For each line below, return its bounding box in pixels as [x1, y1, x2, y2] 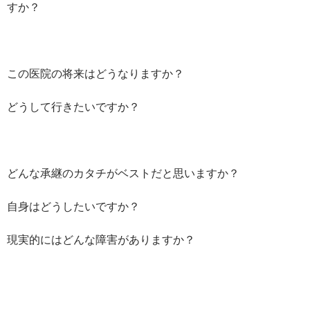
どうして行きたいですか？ [7, 99, 140, 113]
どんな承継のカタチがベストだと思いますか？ [7, 165, 239, 179]
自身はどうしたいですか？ [7, 199, 140, 212]
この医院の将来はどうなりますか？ [7, 66, 184, 80]
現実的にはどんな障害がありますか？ [7, 232, 195, 246]
